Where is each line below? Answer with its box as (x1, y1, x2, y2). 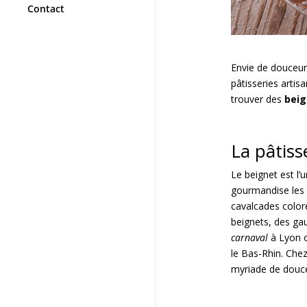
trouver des (230, 92, 284, 106)
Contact (27, 2, 64, 16)
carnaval (230, 230, 268, 244)
